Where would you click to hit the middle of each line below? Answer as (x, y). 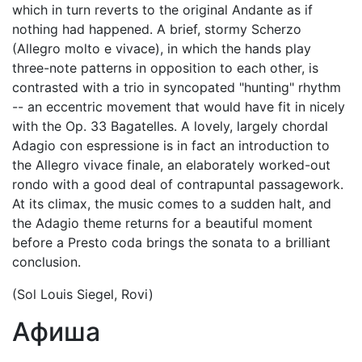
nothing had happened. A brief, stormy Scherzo (157, 29)
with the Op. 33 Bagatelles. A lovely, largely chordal (170, 126)
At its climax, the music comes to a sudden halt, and (172, 204)
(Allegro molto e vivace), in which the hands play (162, 48)
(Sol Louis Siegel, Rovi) (83, 294)
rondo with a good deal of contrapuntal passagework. (178, 184)
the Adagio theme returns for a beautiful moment (162, 223)
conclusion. (46, 262)
